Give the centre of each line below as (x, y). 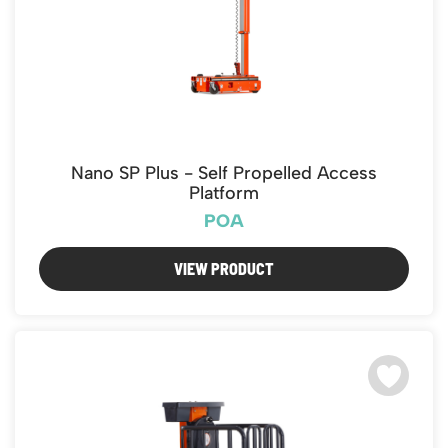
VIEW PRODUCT (224, 268)
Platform (224, 193)
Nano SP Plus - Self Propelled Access (224, 173)
